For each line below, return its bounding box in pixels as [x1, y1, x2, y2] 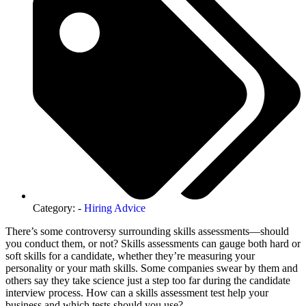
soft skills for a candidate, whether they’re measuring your [5, 250, 255, 262]
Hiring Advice [84, 202, 145, 214]
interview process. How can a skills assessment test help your [5, 287, 268, 299]
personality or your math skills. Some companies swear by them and [5, 262, 298, 275]
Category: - [33, 202, 84, 214]
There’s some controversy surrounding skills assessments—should [5, 225, 289, 238]
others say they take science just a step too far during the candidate [5, 275, 290, 287]
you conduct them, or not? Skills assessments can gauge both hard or [5, 238, 301, 250]
